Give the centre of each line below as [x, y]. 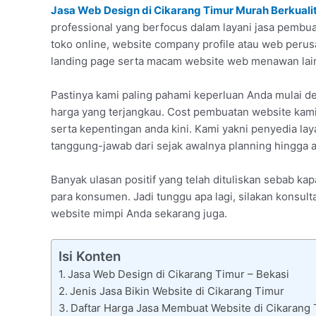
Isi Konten [90, 257]
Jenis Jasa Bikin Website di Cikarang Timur [177, 291]
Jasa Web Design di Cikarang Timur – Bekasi [178, 274]
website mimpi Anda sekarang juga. [139, 214]
